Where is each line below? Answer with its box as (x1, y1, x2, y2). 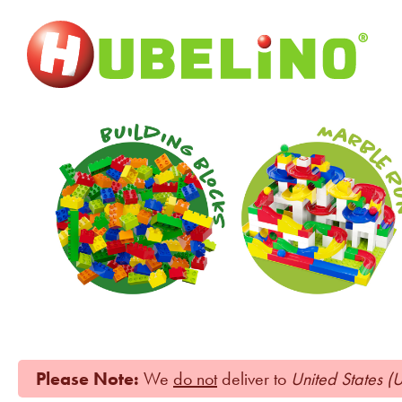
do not (173, 366, 217, 390)
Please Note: (36, 366, 139, 390)
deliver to (217, 366, 291, 390)
